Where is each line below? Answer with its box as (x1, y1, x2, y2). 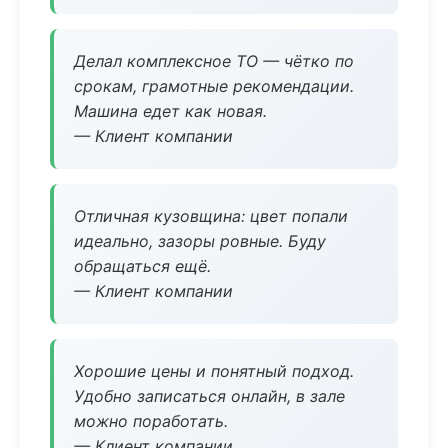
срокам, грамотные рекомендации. (74, 76, 354, 96)
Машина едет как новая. (74, 101, 267, 121)
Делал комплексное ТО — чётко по (74, 51, 354, 71)
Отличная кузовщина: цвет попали (74, 206, 348, 226)
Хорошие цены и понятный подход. (74, 361, 354, 381)
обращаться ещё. (74, 256, 211, 276)
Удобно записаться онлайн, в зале (74, 386, 345, 406)
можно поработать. (74, 411, 228, 431)
